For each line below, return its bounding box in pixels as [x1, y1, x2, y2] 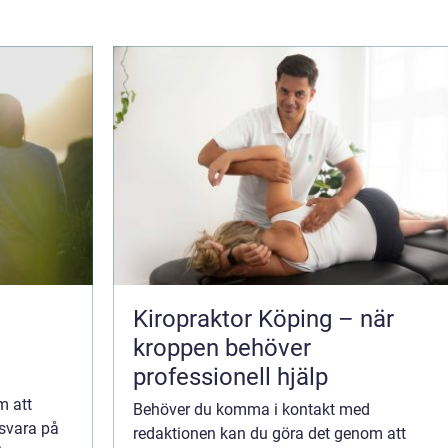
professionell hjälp [133, 362, 328, 391]
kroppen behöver [133, 333, 311, 362]
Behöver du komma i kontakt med [133, 399, 370, 419]
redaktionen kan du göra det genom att [133, 423, 406, 443]
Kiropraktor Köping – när [133, 304, 394, 333]
